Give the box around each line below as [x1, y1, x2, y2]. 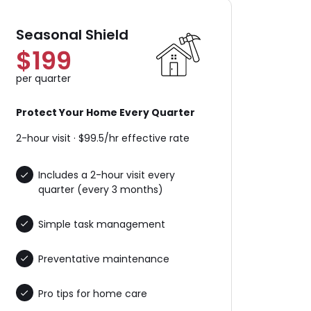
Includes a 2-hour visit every [37, 168, 175, 183]
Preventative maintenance [37, 251, 169, 266]
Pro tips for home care [37, 286, 147, 301]
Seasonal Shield [15, 25, 128, 45]
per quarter [15, 72, 71, 86]
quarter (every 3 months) [37, 183, 163, 197]
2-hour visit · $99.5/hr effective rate [15, 131, 190, 146]
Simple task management [37, 217, 165, 232]
